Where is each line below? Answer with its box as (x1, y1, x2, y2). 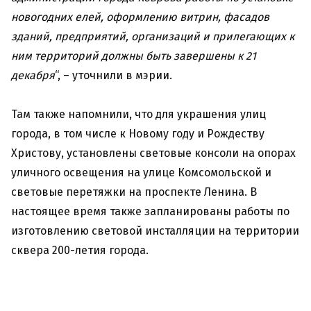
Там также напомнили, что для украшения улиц (11, 108, 266, 121)
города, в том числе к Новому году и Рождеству (11, 127, 264, 141)
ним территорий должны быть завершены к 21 (11, 49, 256, 63)
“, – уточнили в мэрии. (55, 69, 172, 83)
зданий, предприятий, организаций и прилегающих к (11, 30, 294, 44)
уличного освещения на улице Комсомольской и (11, 166, 271, 180)
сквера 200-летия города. (11, 244, 149, 258)
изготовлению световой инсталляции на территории (11, 224, 299, 238)
